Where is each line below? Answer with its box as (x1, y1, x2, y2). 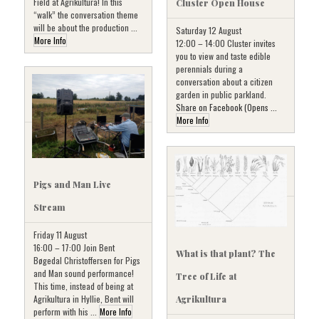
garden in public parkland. (176, 88, 266, 100)
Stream (33, 202, 66, 214)
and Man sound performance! (33, 267, 134, 280)
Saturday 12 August (176, 23, 241, 36)
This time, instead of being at (33, 280, 133, 293)
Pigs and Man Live (33, 179, 111, 191)
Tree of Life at (176, 270, 236, 282)
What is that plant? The (176, 247, 276, 259)
